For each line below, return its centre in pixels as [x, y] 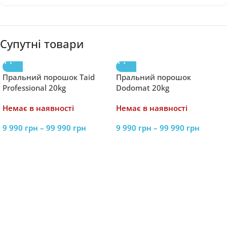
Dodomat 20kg [143, 88]
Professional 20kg [34, 88]
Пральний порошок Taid [49, 77]
